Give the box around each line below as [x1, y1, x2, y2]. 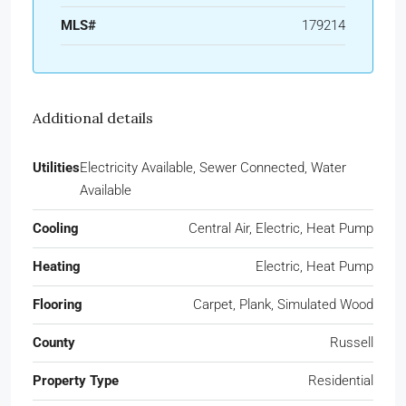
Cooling [33, 219, 79, 237]
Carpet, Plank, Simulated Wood [193, 295, 373, 313]
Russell [330, 333, 373, 351]
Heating [33, 257, 81, 275]
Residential [308, 372, 373, 389]
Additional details [33, 108, 153, 127]
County [33, 333, 75, 351]
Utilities [33, 159, 80, 176]
